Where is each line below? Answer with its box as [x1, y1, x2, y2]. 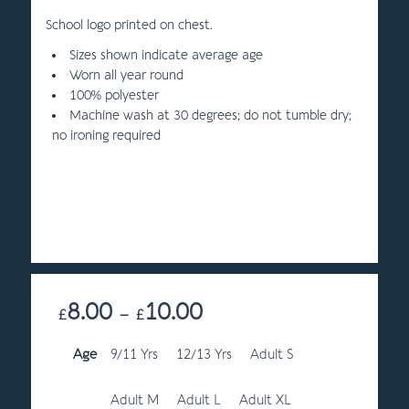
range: [201, 325, 241, 341]
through [201, 369, 253, 385]
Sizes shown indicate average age [68, 47, 263, 64]
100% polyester [68, 88, 159, 104]
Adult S [249, 347, 294, 362]
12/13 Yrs [175, 347, 232, 362]
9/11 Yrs [110, 347, 158, 362]
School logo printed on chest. [45, 16, 213, 33]
